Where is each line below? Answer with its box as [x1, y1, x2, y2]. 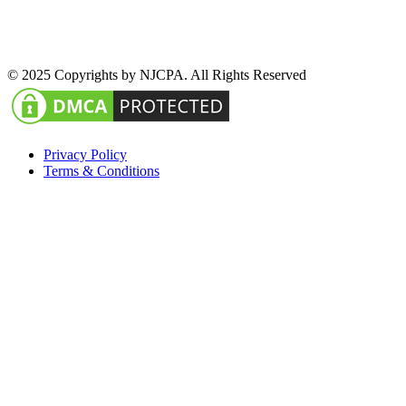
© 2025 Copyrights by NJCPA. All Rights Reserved [7, 66, 306, 82]
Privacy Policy [43, 146, 127, 162]
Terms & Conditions [43, 162, 159, 179]
